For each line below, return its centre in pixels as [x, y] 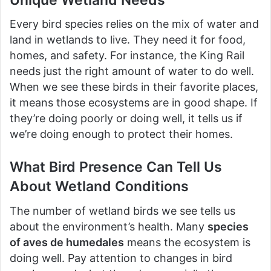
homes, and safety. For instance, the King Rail [127, 56]
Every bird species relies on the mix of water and [134, 24]
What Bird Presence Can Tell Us [116, 167]
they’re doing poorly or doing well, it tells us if [126, 119]
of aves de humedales [67, 242]
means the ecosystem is [187, 242]
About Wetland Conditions [99, 187]
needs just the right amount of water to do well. [132, 71]
